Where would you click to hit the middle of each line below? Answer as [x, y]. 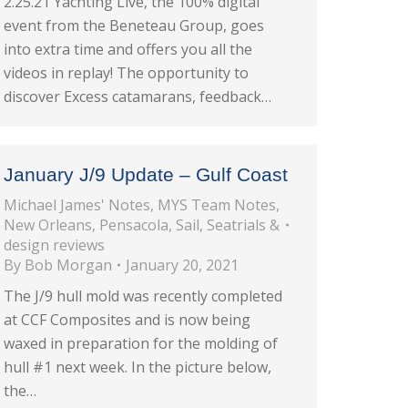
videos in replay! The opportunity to [126, 73]
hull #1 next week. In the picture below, [138, 367]
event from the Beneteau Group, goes [134, 25]
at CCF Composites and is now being [127, 320]
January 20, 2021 [182, 265]
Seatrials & [243, 225]
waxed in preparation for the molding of [141, 343]
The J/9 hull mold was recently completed [143, 296]
